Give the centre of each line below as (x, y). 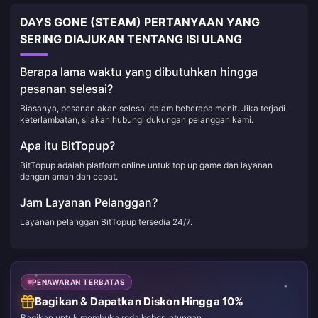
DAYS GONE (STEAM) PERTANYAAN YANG (140, 22)
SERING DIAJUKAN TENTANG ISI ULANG (131, 39)
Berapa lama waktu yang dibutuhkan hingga (139, 72)
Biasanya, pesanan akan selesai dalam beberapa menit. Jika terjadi (153, 108)
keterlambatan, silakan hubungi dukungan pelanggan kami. (137, 120)
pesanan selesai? (66, 89)
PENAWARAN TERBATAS (79, 281)
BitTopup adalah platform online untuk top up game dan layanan (146, 165)
